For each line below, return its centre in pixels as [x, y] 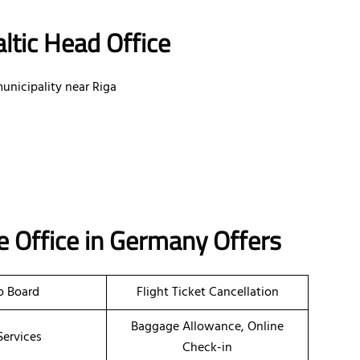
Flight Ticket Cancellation [207, 293]
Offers [247, 241]
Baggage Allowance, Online [207, 327]
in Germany [146, 241]
